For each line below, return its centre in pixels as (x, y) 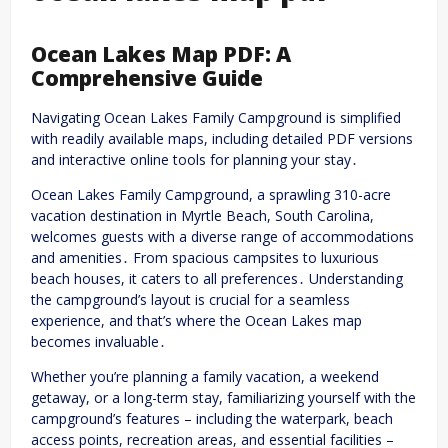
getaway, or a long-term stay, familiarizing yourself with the (223, 398)
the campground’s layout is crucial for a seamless (190, 300)
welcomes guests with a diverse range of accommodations (222, 237)
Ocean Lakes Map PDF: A (161, 53)
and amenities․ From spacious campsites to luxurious (205, 258)
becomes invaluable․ (98, 342)
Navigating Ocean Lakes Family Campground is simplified (216, 118)
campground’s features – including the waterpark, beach (212, 419)
